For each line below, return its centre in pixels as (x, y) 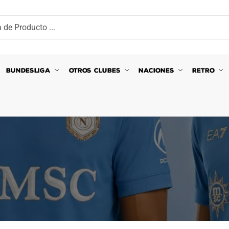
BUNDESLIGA (29, 70)
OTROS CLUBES (95, 70)
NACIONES (156, 70)
